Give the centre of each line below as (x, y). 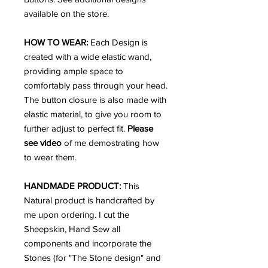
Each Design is (118, 42)
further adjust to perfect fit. (76, 128)
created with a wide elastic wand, (88, 56)
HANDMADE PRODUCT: (74, 185)
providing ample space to (74, 71)
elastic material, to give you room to (93, 114)
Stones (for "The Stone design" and (92, 257)
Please (140, 128)
